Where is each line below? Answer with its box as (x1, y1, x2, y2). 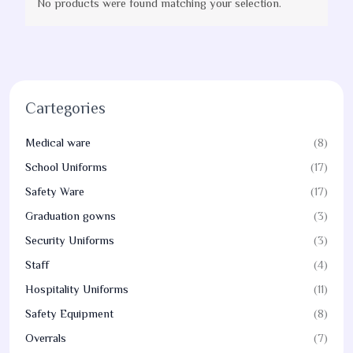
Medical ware (25, 136, 91, 149)
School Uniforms (25, 160, 107, 173)
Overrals (25, 331, 66, 344)
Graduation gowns (25, 209, 116, 222)
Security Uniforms (25, 233, 114, 247)
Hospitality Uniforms (25, 282, 128, 295)
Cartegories (25, 98, 106, 117)
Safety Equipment (25, 307, 113, 320)
